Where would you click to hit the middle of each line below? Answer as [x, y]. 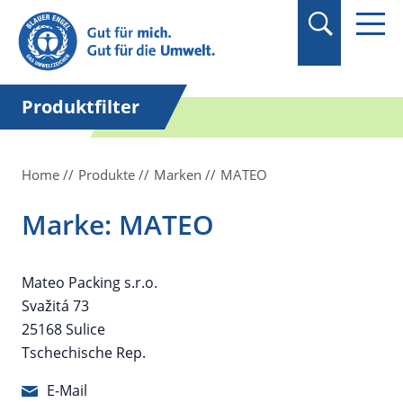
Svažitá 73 [55, 306]
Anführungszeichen [114, 33]
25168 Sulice [63, 329]
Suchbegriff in [96, 13]
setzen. [72, 53]
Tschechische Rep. [84, 353]
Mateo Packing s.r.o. [90, 282]
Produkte [107, 175]
